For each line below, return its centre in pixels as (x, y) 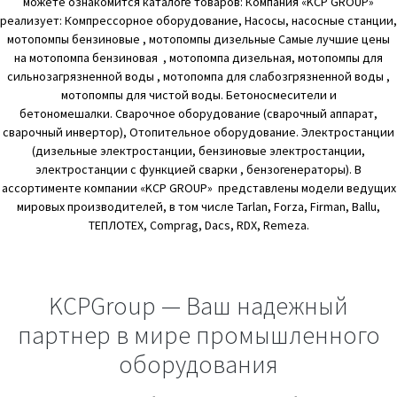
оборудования (198, 365)
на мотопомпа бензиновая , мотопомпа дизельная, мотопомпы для (198, 57)
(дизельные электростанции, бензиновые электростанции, (198, 150)
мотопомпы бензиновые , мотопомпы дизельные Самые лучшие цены (198, 39)
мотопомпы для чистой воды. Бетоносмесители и (198, 94)
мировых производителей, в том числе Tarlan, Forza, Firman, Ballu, (198, 206)
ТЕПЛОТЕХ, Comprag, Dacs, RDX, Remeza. (198, 225)
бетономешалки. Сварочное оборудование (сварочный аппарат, (198, 113)
